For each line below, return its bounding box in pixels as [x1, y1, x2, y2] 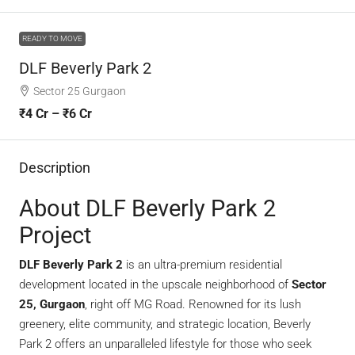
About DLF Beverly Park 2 [19, 194, 276, 222]
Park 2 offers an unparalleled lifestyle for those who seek [19, 336, 311, 351]
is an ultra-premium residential [123, 257, 282, 272]
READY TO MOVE [22, 33, 82, 43]
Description [19, 158, 90, 176]
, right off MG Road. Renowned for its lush [85, 296, 301, 311]
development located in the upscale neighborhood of [19, 277, 292, 292]
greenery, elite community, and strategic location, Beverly [19, 316, 311, 331]
